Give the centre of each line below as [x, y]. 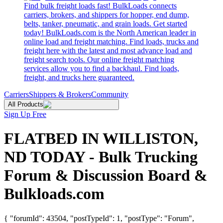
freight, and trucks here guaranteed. [79, 77]
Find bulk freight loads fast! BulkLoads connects [100, 6]
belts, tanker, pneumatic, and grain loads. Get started [106, 24]
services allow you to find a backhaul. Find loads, [102, 68]
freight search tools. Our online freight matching [99, 59]
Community [110, 94]
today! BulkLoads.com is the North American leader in [110, 33]
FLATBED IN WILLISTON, [101, 139]
